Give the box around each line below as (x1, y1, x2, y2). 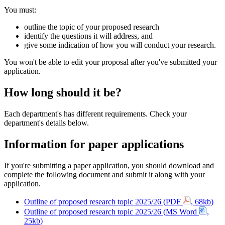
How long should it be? (4, 85, 122, 99)
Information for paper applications (4, 137, 184, 151)
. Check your (146, 109, 187, 118)
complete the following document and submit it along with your (4, 170, 205, 179)
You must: (4, 5, 36, 14)
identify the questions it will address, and (24, 31, 153, 40)
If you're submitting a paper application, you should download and (4, 161, 214, 170)
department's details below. (4, 118, 89, 127)
